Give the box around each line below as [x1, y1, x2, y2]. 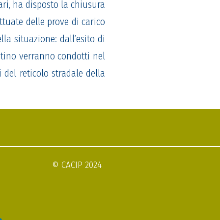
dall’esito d [59, 33, 103, 45]
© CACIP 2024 [52, 160, 102, 171]
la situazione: [3, 33, 60, 45]
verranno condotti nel [16, 50, 105, 62]
